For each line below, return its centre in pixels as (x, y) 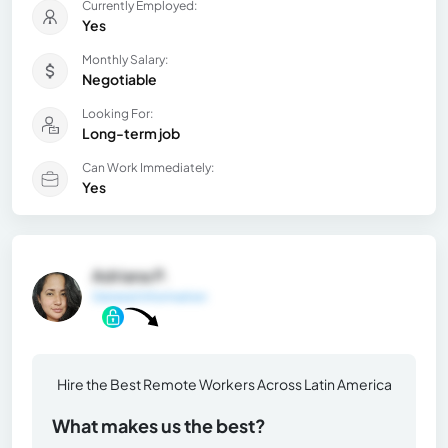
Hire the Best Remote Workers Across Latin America (224, 383)
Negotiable (119, 79)
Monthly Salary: (125, 60)
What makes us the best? (159, 425)
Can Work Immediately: (148, 168)
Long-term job (131, 133)
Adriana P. (130, 276)
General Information (149, 297)
